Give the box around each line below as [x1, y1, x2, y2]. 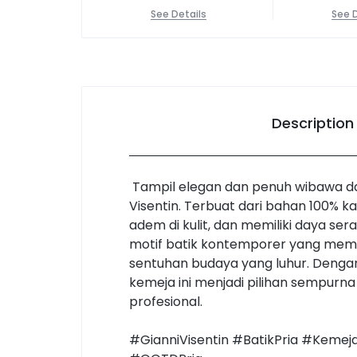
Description [271, 112, 354, 133]
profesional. [129, 292, 202, 311]
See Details [150, 6, 206, 21]
